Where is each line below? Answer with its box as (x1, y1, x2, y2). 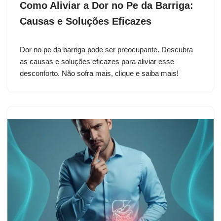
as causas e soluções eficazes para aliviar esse (20, 57, 174, 66)
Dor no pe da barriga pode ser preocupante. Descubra (20, 45, 193, 54)
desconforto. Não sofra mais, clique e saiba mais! (20, 69, 179, 77)
